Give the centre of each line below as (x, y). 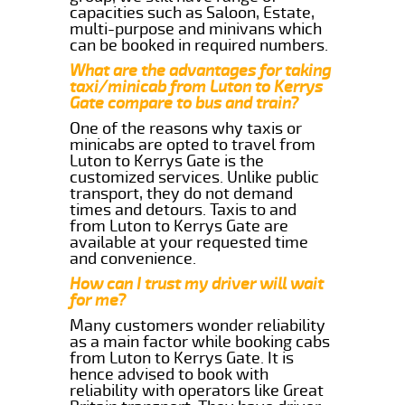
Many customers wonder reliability (198, 325)
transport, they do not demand (182, 193)
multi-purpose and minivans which (196, 28)
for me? (98, 300)
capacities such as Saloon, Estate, (193, 12)
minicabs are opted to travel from (193, 144)
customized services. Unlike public (195, 177)
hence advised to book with (170, 374)
